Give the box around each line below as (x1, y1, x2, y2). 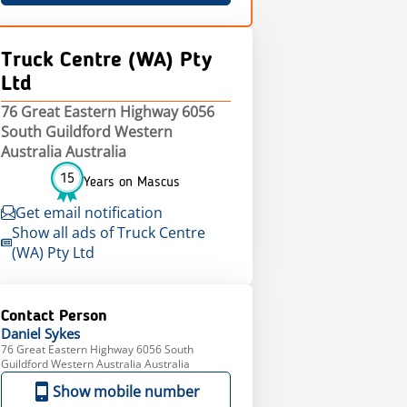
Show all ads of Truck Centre (12, 223, 206, 243)
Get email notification (15, 203, 163, 223)
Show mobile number (53, 382, 201, 402)
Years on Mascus (84, 174, 181, 190)
